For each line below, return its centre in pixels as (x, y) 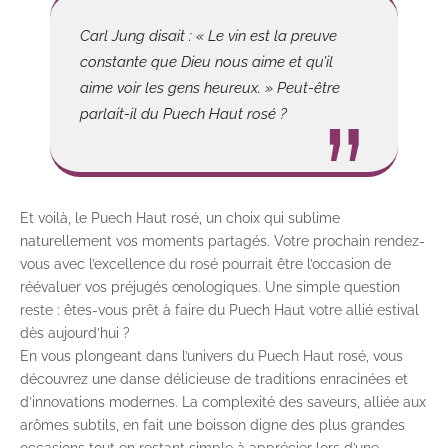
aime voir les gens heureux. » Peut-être (210, 88)
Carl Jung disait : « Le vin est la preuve (208, 36)
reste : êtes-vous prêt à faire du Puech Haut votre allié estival (219, 310)
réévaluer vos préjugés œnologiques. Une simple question (210, 287)
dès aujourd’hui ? (75, 333)
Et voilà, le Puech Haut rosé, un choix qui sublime (180, 218)
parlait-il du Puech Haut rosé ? (183, 114)
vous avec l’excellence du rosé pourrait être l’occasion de (205, 264)
